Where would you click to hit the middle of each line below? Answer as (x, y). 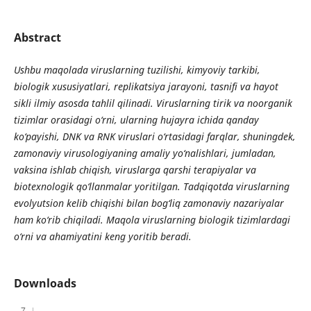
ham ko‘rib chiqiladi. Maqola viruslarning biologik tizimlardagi (152, 220)
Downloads (45, 284)
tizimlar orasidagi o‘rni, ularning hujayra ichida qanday (136, 120)
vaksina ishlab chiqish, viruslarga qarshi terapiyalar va (135, 170)
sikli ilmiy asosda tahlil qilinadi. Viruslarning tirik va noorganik (153, 103)
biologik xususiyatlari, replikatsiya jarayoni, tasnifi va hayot (146, 86)
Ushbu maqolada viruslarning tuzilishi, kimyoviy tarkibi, (137, 70)
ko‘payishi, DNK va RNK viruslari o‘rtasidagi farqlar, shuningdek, (154, 136)
